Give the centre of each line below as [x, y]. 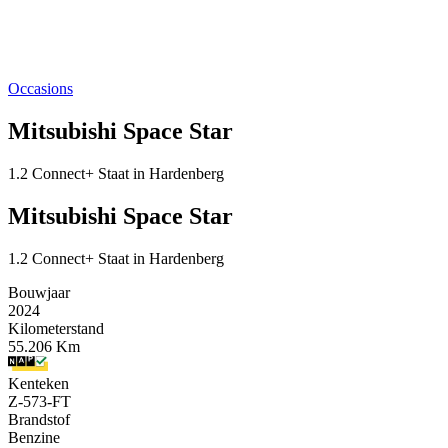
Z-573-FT [39, 401]
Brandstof [39, 419]
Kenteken [38, 383]
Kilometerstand [56, 328]
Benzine [34, 437]
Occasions [40, 88]
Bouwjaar [39, 292]
